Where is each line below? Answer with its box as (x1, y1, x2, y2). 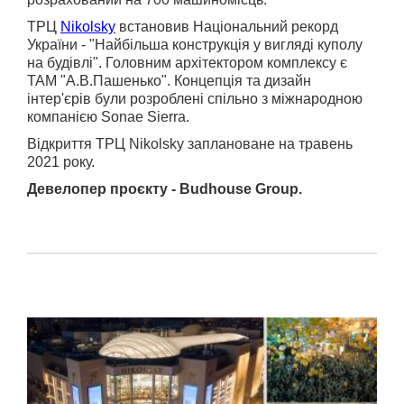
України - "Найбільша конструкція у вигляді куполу (27, 37, 363, 52)
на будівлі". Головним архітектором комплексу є (27, 55, 347, 70)
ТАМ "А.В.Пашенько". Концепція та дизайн (27, 73, 311, 88)
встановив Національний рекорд (115, 19, 338, 34)
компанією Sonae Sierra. (27, 109, 189, 124)
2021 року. (27, 154, 95, 170)
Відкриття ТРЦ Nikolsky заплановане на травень (27, 136, 353, 151)
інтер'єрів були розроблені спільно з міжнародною (27, 91, 363, 106)
